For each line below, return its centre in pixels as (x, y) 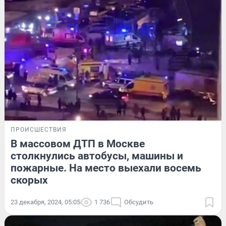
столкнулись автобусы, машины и (97, 156)
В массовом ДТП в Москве (78, 144)
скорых (29, 180)
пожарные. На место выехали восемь (106, 168)
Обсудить (139, 202)
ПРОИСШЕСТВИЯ (39, 130)
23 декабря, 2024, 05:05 (45, 202)
